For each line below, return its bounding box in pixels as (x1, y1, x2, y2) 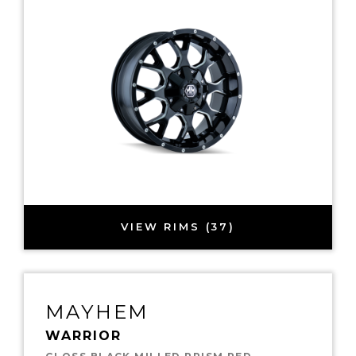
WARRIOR (45, 327, 122, 343)
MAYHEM (45, 300, 149, 323)
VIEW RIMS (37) (120, 220, 236, 234)
